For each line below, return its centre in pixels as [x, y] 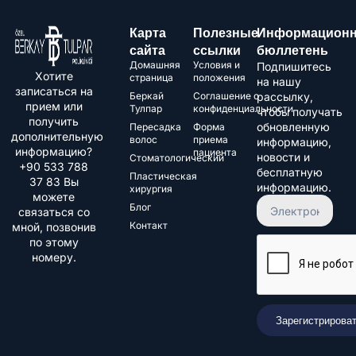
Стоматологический [177, 158]
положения [220, 78]
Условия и [217, 65]
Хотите [54, 76]
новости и [283, 157]
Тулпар [146, 109]
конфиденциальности [244, 109]
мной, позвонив [54, 227]
